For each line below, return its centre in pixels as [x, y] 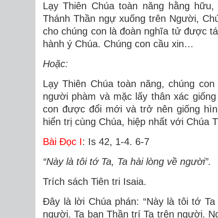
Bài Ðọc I [63, 142]
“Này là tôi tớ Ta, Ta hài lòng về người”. [127, 162]
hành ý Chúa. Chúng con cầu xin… [118, 44]
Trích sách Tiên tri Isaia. [95, 182]
